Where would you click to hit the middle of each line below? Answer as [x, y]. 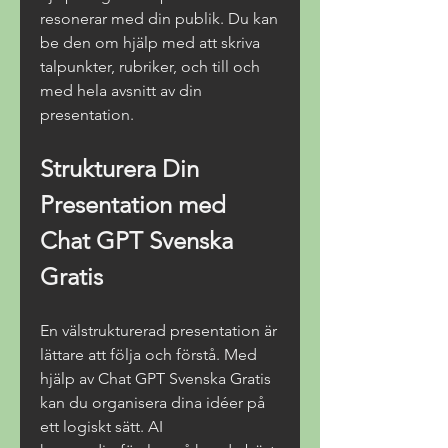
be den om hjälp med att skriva [150, 42]
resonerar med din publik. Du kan [159, 18]
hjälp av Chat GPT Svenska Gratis [155, 378]
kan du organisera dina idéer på [152, 402]
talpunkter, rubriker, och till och [150, 66]
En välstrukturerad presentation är [158, 330]
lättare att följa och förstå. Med [148, 354]
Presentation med [133, 204]
